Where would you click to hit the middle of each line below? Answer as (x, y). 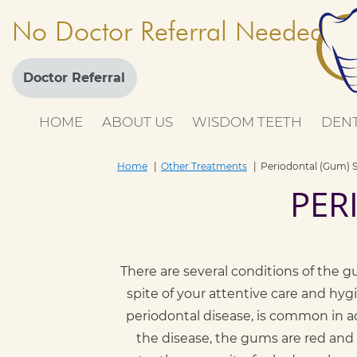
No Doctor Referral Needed (168, 30)
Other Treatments (204, 166)
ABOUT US (137, 122)
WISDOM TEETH (247, 122)
